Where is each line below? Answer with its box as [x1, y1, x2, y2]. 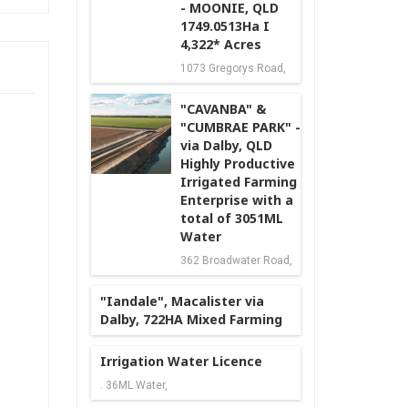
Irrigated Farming [179, 172, 297, 190]
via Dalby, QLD [179, 136, 272, 154]
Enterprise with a [179, 190, 293, 209]
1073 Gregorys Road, [179, 61, 286, 75]
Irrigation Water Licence [99, 352, 262, 370]
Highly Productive [179, 154, 295, 172]
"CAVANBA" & [179, 99, 266, 117]
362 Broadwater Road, [179, 253, 292, 267]
